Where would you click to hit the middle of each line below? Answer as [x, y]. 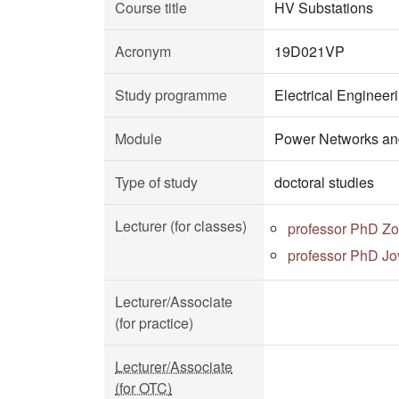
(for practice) [154, 323]
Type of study [156, 182]
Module [138, 138]
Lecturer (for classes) [181, 226]
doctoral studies [324, 182]
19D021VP [309, 51]
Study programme [171, 95]
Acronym [143, 51]
